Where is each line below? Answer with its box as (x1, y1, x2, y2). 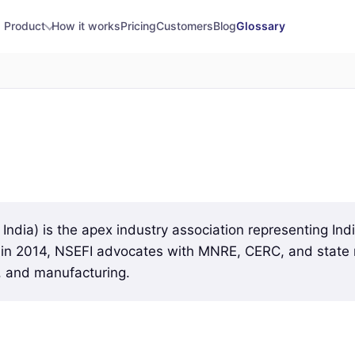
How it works (52, 19, 121, 32)
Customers (156, 19, 214, 32)
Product (3, 19, 45, 32)
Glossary (236, 19, 286, 32)
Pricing (120, 19, 157, 32)
